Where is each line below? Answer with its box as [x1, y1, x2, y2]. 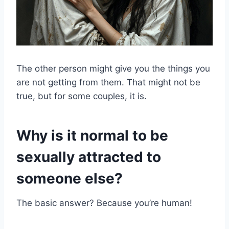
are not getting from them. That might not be [16, 77, 200, 88]
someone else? [16, 170, 123, 188]
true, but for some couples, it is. [16, 91, 147, 102]
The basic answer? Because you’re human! [16, 198, 192, 209]
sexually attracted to [16, 148, 161, 166]
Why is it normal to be [16, 127, 168, 145]
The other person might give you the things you [16, 63, 210, 74]
